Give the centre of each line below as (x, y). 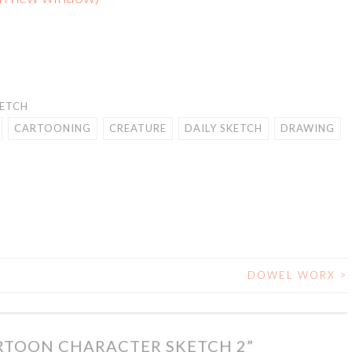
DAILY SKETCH (224, 128)
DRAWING (308, 128)
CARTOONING (53, 128)
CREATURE (138, 128)
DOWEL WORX (294, 275)
